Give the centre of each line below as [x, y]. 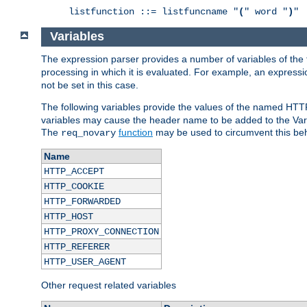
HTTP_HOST [68, 217]
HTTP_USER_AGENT [85, 262]
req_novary [88, 133]
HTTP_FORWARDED [82, 202]
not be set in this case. [90, 85]
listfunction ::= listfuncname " [153, 11]
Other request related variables [109, 285]
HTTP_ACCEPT [74, 172]
